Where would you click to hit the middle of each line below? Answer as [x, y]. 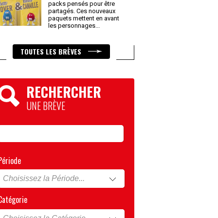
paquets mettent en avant [84, 18]
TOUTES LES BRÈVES [52, 51]
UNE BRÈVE [46, 106]
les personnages [73, 26]
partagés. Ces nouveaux [82, 11]
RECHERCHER [64, 92]
